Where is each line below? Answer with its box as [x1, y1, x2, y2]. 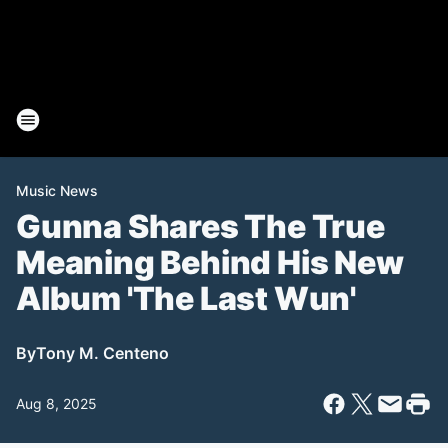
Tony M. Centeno [36, 343, 169, 363]
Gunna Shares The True [16, 207, 385, 246]
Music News [16, 182, 98, 199]
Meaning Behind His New [16, 243, 404, 282]
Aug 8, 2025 [16, 395, 97, 412]
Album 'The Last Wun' [16, 279, 356, 318]
